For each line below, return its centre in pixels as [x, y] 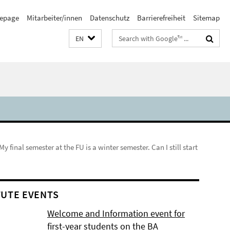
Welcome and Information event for [116, 213]
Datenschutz [110, 18]
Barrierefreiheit [161, 18]
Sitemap [206, 18]
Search [123, 36]
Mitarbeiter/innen [54, 18]
